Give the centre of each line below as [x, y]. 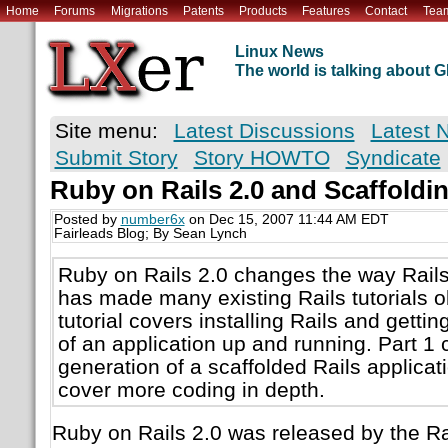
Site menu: [106, 131]
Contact [386, 10]
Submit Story [116, 158]
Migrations [139, 10]
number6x [152, 220]
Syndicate [393, 158]
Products [262, 10]
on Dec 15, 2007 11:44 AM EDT [286, 220]
